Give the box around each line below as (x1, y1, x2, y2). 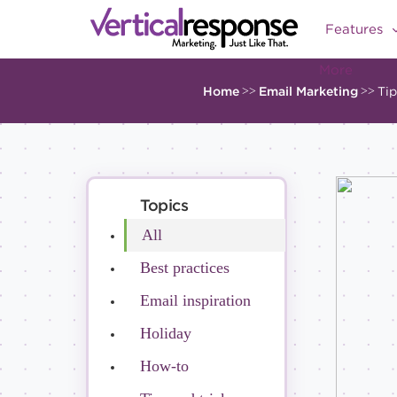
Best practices (139, 258, 230, 276)
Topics (139, 195, 189, 214)
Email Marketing (258, 83, 358, 98)
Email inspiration (139, 291, 251, 309)
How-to (139, 356, 189, 375)
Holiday (139, 323, 191, 342)
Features (325, 21, 387, 37)
